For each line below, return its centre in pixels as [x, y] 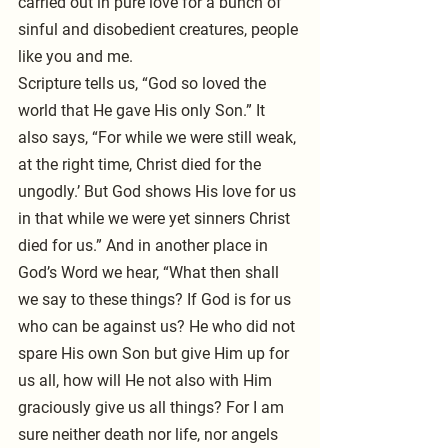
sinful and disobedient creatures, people [160, 30]
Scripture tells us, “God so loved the [144, 84]
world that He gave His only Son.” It [143, 111]
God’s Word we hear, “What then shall [150, 273]
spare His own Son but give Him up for [155, 354]
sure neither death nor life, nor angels [150, 435]
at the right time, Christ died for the [141, 165]
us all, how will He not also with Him [147, 381]
